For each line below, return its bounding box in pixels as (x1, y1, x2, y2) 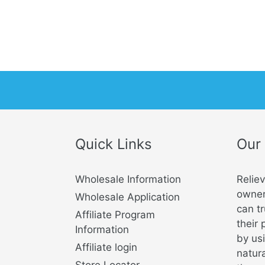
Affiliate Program (75, 209, 155, 221)
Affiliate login (75, 241, 137, 254)
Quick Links (75, 135, 152, 153)
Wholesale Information (75, 173, 181, 186)
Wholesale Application (75, 191, 180, 203)
